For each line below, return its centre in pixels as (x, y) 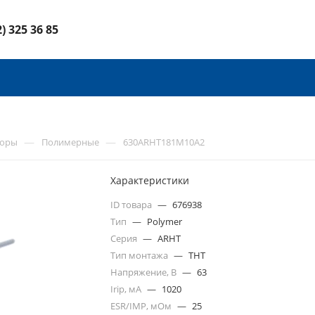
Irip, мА (127, 289)
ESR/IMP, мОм (142, 306)
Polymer (165, 221)
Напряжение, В (145, 272)
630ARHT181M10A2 (164, 142)
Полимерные (70, 142)
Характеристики (150, 180)
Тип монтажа (141, 255)
